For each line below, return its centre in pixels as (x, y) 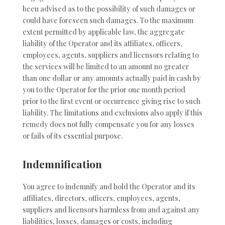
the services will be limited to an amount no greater (105, 67)
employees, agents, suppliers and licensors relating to (110, 55)
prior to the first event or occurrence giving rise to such (111, 101)
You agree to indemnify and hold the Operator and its (109, 186)
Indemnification (62, 163)
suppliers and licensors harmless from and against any (111, 209)
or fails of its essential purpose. (72, 136)
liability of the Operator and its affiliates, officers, (102, 44)
